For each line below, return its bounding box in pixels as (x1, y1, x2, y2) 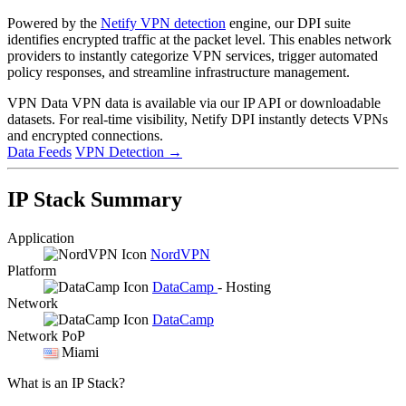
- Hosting (217, 278, 271, 295)
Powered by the (7, 14, 101, 31)
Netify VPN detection (101, 14, 226, 31)
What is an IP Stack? (7, 374, 125, 391)
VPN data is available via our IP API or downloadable (72, 94, 381, 111)
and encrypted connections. (7, 127, 163, 143)
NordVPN (150, 246, 210, 262)
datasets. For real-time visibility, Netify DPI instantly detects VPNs (7, 111, 388, 127)
